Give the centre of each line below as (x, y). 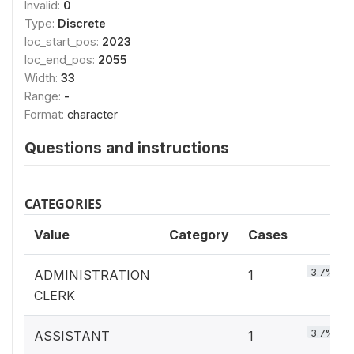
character (92, 114)
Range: (44, 96)
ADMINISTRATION (92, 275)
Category (199, 235)
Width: (43, 78)
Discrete (82, 23)
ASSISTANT (72, 336)
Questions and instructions (127, 148)
